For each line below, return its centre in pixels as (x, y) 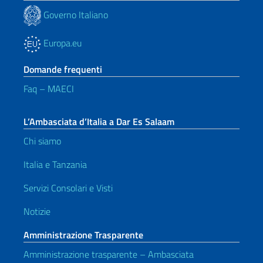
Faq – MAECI (49, 89)
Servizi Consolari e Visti (68, 188)
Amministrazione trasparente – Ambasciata (109, 254)
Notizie (37, 211)
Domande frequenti (63, 69)
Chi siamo (42, 141)
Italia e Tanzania (55, 164)
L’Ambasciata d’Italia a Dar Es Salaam (99, 122)
